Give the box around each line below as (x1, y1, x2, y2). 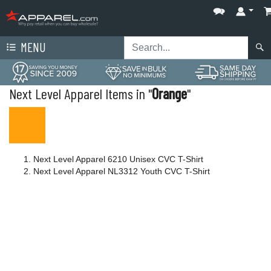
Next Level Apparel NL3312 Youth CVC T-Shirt (33, 166, 210, 176)
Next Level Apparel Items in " (9, 85, 152, 102)
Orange (152, 85, 187, 102)
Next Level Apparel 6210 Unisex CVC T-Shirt (33, 154, 203, 164)
